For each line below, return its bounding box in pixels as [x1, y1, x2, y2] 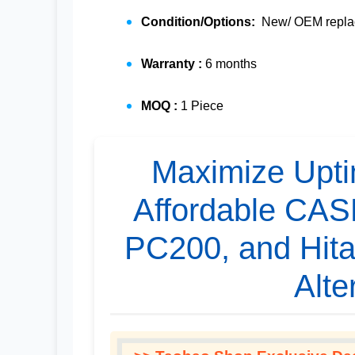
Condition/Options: [141, 15, 258, 29]
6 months [205, 57, 257, 71]
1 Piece [181, 99, 223, 113]
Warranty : [141, 57, 205, 71]
